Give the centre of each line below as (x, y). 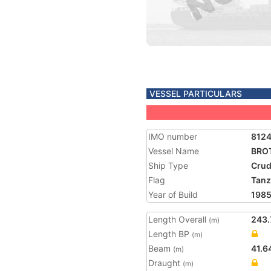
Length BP (170, 234)
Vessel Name (174, 151)
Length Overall (178, 219)
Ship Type (168, 165)
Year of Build (173, 194)
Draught (165, 263)
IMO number (173, 136)
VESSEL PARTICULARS (196, 93)
